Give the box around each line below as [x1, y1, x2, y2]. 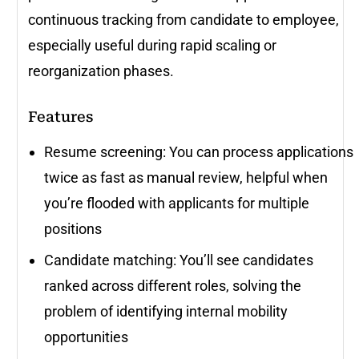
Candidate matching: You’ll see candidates [44, 251, 313, 268]
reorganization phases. [28, 62, 174, 79]
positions [44, 220, 102, 237]
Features [28, 107, 93, 125]
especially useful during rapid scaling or [28, 36, 276, 54]
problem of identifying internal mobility [44, 302, 288, 320]
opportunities [44, 328, 128, 345]
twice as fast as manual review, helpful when [44, 168, 328, 186]
